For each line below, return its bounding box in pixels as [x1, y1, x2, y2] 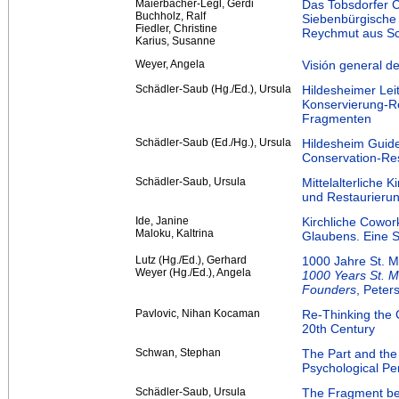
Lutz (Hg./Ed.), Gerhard [135, 253, 247, 266]
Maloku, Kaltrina [135, 226, 214, 240]
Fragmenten [302, 110, 371, 126]
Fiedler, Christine [135, 21, 217, 35]
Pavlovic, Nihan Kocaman [135, 306, 260, 320]
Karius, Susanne [135, 34, 216, 47]
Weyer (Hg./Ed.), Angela [135, 265, 251, 279]
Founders [302, 281, 356, 297]
